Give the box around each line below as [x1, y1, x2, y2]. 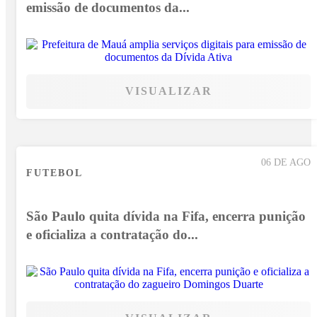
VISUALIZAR [125, 85, 212, 98]
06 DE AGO [261, 156, 311, 168]
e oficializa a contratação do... [26, 226, 198, 242]
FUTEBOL [26, 166, 83, 178]
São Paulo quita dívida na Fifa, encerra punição [26, 208, 306, 224]
